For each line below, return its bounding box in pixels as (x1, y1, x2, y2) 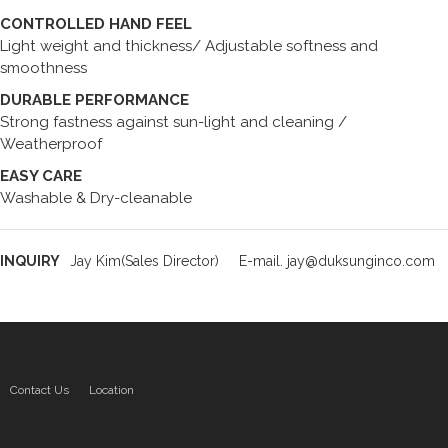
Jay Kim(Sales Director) (70, 253, 219, 269)
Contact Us (10, 383, 69, 397)
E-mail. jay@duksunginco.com (239, 253, 435, 269)
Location (89, 383, 134, 397)
